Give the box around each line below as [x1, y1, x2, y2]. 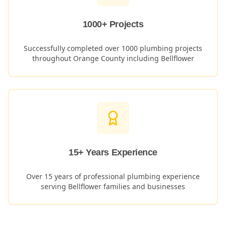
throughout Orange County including [32, 53, 161, 63]
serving [41, 182, 68, 191]
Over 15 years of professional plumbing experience [26, 172, 200, 181]
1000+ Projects [82, 19, 144, 29]
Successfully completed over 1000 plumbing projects [24, 43, 202, 53]
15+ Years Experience [69, 147, 157, 157]
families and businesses [101, 182, 185, 191]
